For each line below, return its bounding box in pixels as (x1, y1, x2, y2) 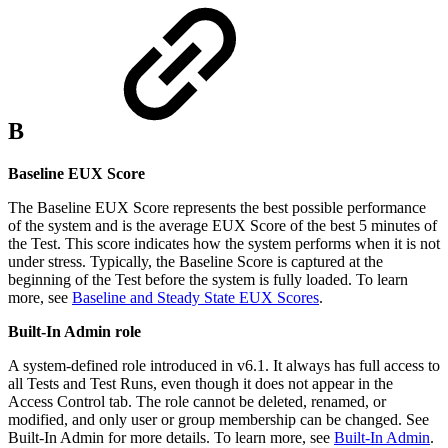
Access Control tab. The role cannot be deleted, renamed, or (8, 393, 386, 411)
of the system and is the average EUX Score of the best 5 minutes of (8, 217, 437, 235)
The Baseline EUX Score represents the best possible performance (8, 199, 426, 217)
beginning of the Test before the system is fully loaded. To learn (8, 271, 408, 289)
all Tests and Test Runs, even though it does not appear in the (8, 375, 393, 393)
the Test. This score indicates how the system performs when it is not (8, 235, 440, 253)
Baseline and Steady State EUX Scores (72, 289, 319, 307)
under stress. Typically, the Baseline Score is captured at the (8, 253, 383, 271)
